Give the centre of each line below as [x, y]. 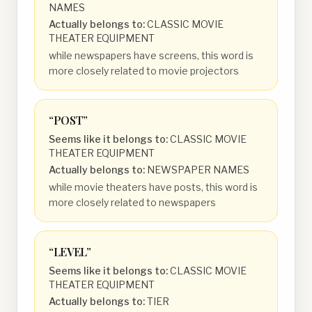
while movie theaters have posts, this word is [153, 187]
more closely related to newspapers [132, 202]
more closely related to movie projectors [144, 71]
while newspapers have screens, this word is [151, 55]
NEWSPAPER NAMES [198, 170]
